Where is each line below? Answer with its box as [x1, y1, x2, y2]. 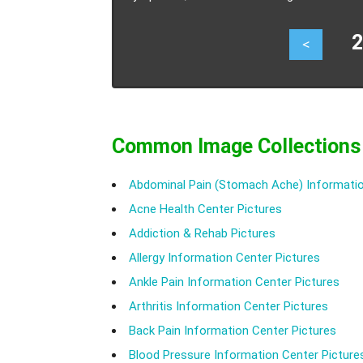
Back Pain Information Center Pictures [129, 322, 336, 338]
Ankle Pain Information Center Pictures [129, 274, 340, 289]
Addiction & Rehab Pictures [129, 225, 275, 241]
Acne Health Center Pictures [129, 201, 282, 216]
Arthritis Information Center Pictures [129, 298, 328, 314]
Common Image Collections [112, 134, 361, 158]
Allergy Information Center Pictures [129, 250, 320, 265]
